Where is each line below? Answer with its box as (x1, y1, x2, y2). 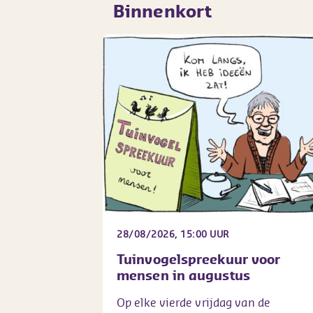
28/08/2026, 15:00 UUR (117, 227, 230, 240)
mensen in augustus (117, 266, 250, 284)
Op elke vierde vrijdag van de (117, 294, 270, 310)
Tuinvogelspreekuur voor (117, 250, 281, 268)
